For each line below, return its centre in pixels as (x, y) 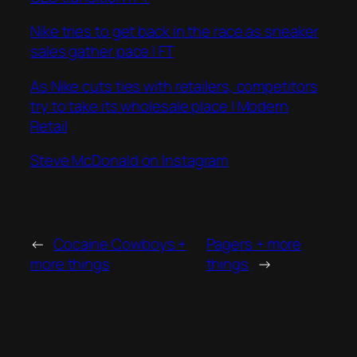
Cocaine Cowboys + (120, 243)
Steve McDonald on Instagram (129, 161)
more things (70, 263)
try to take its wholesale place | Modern (159, 106)
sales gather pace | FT (102, 51)
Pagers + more (254, 243)
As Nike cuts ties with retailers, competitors (174, 86)
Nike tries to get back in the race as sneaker (175, 31)
